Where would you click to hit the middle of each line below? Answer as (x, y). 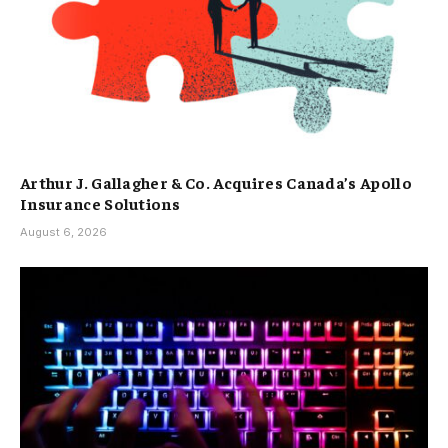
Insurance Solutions (100, 202)
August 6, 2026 (63, 231)
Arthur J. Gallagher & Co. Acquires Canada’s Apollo (216, 181)
